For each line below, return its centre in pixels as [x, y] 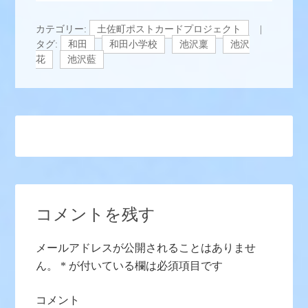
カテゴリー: [63, 29]
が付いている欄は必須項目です [145, 265]
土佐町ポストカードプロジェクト [169, 29]
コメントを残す [96, 214]
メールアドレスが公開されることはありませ [146, 247]
